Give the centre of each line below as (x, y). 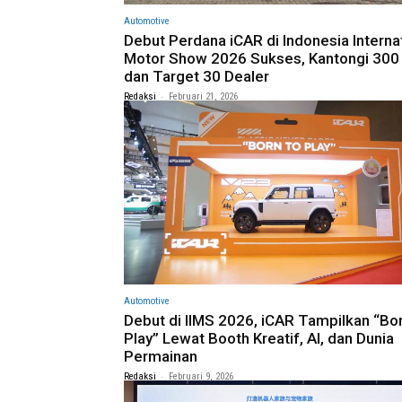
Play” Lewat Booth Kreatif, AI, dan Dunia (259, 338)
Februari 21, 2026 (203, 96)
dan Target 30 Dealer (197, 76)
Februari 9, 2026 (201, 376)
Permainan (161, 356)
